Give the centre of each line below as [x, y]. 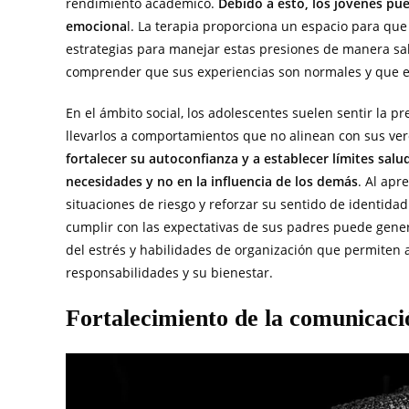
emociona [96, 26]
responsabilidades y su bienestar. [169, 273]
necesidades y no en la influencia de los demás [212, 182]
